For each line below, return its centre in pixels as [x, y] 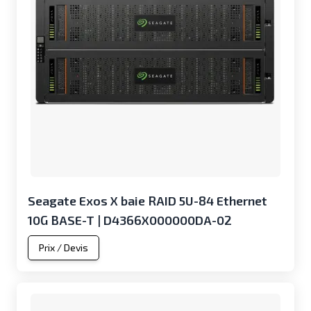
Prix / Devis [64, 247]
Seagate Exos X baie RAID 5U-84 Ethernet [148, 201]
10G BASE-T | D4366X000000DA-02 [130, 220]
